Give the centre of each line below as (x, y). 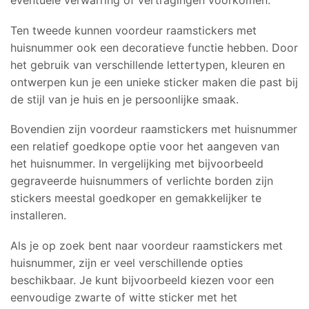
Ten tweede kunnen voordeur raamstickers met (133, 30)
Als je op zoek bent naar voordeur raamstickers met (147, 245)
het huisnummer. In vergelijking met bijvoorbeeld (137, 164)
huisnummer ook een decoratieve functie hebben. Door (154, 47)
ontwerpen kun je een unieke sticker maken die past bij (154, 82)
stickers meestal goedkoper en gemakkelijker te (136, 198)
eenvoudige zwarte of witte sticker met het (124, 297)
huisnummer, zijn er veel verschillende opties (127, 262)
